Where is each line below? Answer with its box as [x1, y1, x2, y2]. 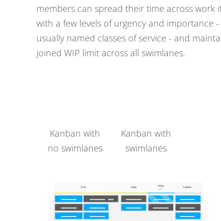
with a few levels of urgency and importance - [37, 17, 219, 29]
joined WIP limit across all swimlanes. [37, 47, 185, 59]
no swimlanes [47, 142, 103, 154]
